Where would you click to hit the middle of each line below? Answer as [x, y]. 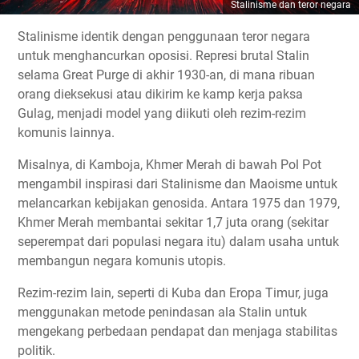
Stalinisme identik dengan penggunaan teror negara [164, 37]
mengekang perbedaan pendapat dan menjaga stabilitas [177, 332]
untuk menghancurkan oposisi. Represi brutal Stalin [163, 56]
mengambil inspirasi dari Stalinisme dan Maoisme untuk [177, 184]
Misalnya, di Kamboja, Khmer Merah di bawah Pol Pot [169, 165]
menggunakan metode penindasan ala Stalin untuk [162, 313]
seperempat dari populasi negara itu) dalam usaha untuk [178, 242]
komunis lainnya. [66, 133]
